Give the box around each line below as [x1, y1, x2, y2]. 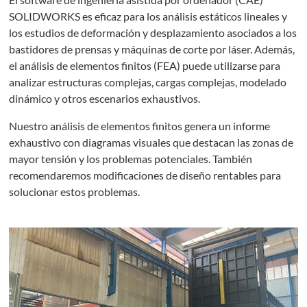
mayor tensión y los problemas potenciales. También [9, 152, 253, 166]
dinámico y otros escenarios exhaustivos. [9, 92, 201, 106]
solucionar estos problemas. [9, 185, 140, 199]
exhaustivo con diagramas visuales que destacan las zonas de [9, 136, 294, 149]
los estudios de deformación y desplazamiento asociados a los [9, 26, 297, 40]
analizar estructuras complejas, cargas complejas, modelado [9, 75, 287, 89]
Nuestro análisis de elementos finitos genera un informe [9, 119, 271, 133]
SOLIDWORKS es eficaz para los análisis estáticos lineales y [9, 10, 288, 23]
